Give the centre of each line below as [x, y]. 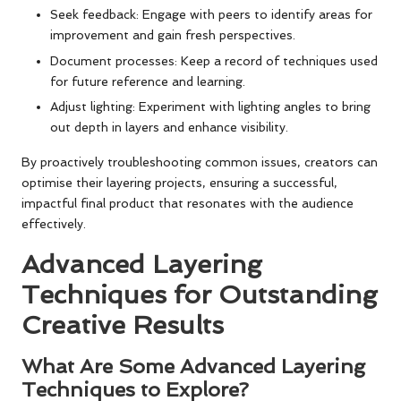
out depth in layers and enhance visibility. [169, 127]
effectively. [54, 223]
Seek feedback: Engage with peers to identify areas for [211, 15]
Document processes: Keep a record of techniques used [214, 60]
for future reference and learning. [148, 81]
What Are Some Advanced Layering [193, 366]
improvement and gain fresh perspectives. [173, 35]
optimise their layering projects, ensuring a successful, [179, 182]
